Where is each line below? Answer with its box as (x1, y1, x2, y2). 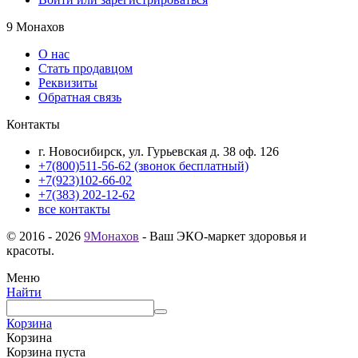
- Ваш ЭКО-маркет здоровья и (139, 229, 307, 243)
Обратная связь (38, 89, 121, 104)
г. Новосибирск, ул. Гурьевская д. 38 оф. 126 (38, 144, 279, 158)
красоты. (6, 243, 54, 257)
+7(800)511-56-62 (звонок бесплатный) (38, 158, 249, 173)
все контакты (38, 201, 110, 216)
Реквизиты (38, 75, 97, 89)
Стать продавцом (38, 61, 133, 75)
